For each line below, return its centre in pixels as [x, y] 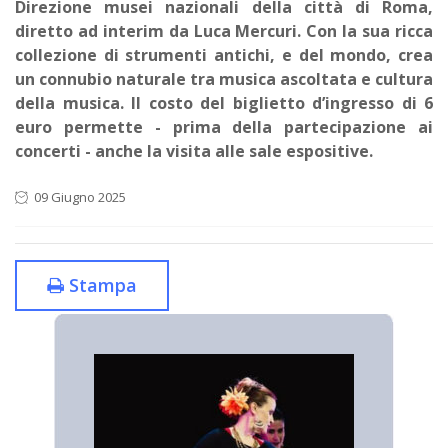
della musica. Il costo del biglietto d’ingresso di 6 [224, 103]
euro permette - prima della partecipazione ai [224, 127]
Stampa [100, 285]
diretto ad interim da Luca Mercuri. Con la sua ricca [224, 31]
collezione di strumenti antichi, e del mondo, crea [224, 55]
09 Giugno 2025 [78, 197]
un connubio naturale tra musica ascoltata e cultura [224, 79]
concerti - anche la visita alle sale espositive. [196, 151]
